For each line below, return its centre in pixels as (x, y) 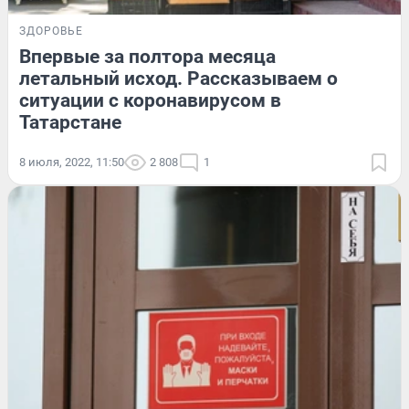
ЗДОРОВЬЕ (51, 31)
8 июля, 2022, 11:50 (72, 163)
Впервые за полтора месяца (147, 57)
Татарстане (70, 123)
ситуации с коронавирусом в (150, 101)
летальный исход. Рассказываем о (178, 79)
